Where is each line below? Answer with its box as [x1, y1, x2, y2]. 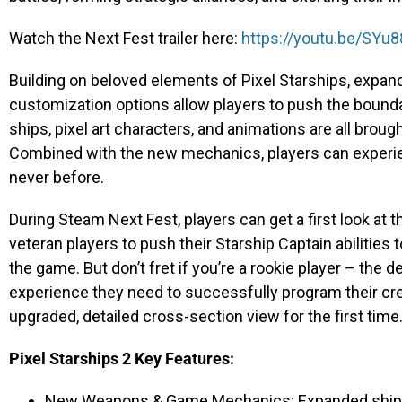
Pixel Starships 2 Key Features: [9, 349, 234, 368]
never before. [9, 168, 104, 187]
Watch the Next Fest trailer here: [9, 29, 241, 48]
